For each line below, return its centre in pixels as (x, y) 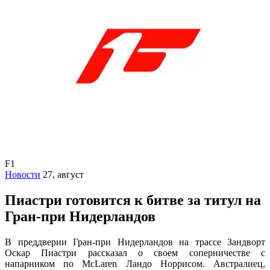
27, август (63, 174)
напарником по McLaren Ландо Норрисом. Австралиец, (135, 263)
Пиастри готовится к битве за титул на (133, 200)
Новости (23, 174)
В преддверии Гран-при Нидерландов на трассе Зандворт (135, 242)
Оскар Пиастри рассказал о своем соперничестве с (135, 253)
